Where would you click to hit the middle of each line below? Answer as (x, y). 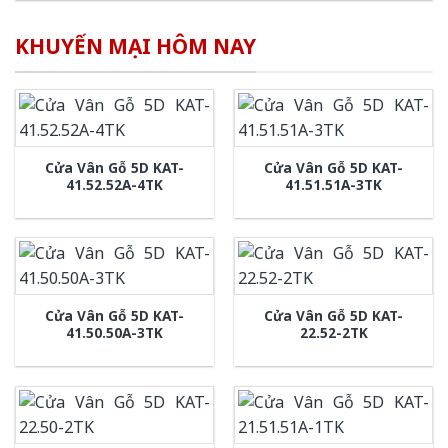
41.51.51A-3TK (333, 184)
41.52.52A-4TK (114, 184)
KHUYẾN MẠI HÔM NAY (135, 46)
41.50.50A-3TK (114, 333)
